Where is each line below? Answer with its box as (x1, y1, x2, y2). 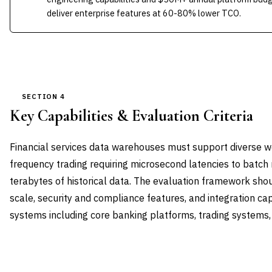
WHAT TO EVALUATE (173, 248, 250, 257)
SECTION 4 (22, 92, 66, 101)
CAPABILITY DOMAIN (19, 248, 102, 257)
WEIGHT (121, 248, 154, 257)
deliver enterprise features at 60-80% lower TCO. (47, 7, 241, 19)
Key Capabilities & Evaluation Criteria (10, 106, 253, 126)
